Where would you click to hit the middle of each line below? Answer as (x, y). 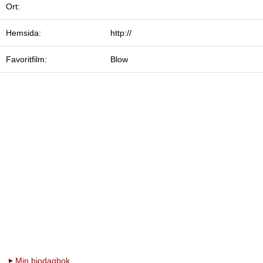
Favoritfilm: (26, 59)
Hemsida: (23, 33)
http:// (121, 33)
